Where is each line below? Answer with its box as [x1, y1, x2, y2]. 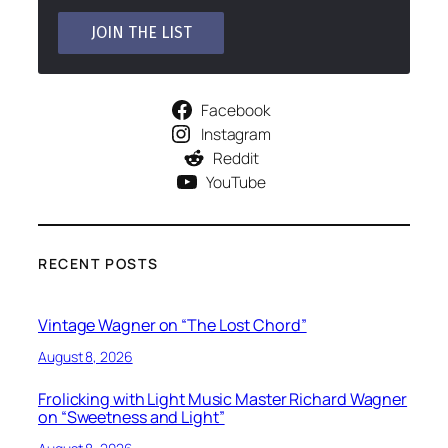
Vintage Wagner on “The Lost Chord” [38, 313, 307, 336]
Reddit [213, 146, 259, 169]
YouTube [206, 170, 266, 193]
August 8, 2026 [38, 347, 133, 367]
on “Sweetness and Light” [38, 405, 225, 428]
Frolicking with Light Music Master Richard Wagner [38, 387, 408, 410]
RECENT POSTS [38, 253, 159, 273]
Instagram [200, 122, 272, 145]
